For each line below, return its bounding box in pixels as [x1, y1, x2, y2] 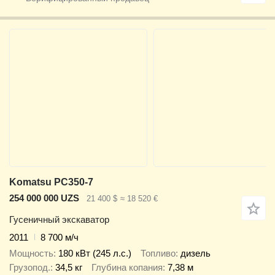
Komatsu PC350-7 [9, 177, 93, 188]
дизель [180, 248, 211, 259]
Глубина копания [91, 262, 163, 273]
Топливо [141, 248, 176, 259]
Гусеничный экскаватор [9, 214, 109, 225]
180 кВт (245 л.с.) [58, 248, 131, 259]
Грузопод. [9, 262, 50, 273]
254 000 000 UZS [9, 193, 79, 204]
